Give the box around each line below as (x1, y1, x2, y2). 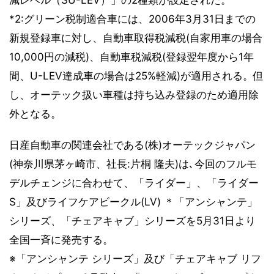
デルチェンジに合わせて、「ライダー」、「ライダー (9, 176, 259, 189)
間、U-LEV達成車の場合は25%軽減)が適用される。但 (9, 69, 264, 82)
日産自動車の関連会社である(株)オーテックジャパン (9, 138, 256, 151)
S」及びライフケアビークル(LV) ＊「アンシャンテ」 (9, 195, 257, 208)
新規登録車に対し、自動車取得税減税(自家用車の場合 (9, 31, 262, 44)
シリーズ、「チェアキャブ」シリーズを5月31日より (9, 214, 256, 227)
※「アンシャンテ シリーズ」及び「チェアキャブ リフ (9, 252, 261, 265)
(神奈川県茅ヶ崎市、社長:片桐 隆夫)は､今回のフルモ (9, 157, 257, 170)
